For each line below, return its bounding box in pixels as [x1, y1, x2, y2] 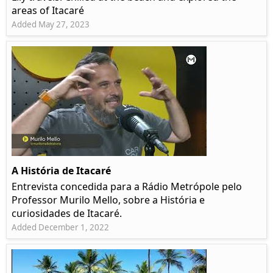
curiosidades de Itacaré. [12, 207, 122, 221]
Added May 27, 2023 [12, 19, 90, 30]
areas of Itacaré [12, 4, 84, 18]
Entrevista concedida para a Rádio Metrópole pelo [12, 180, 242, 194]
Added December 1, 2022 [12, 222, 109, 233]
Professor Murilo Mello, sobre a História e [12, 193, 205, 207]
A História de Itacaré [12, 164, 111, 178]
